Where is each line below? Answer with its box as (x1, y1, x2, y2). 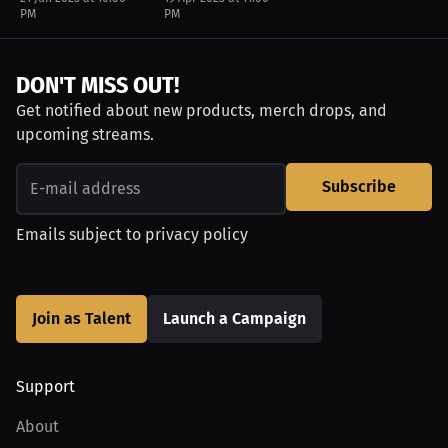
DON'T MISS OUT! (16, 71, 180, 99)
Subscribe (322, 177, 397, 196)
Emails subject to (16, 225, 141, 244)
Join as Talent (32, 309, 131, 328)
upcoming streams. (16, 125, 154, 144)
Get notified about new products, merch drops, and (16, 101, 387, 120)
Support (16, 377, 75, 396)
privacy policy (145, 225, 248, 244)
